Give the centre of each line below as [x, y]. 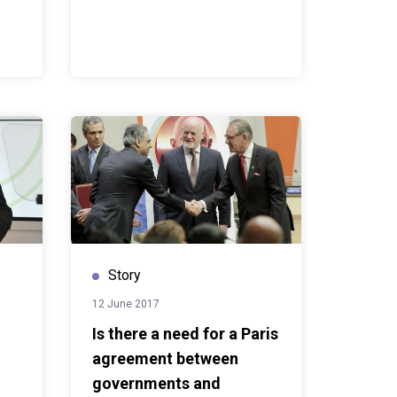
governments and [156, 383]
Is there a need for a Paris [185, 334]
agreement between [165, 358]
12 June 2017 [126, 304]
